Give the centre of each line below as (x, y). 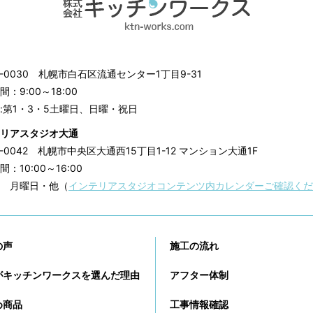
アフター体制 (199, 275)
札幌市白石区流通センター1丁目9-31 (120, 74)
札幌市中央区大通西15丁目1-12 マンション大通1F (148, 151)
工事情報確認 (199, 305)
